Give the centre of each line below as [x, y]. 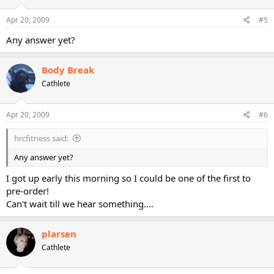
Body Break [68, 69]
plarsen [59, 233]
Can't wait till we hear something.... [80, 203]
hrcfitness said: [41, 138]
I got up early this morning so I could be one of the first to [128, 178]
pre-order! [28, 191]
